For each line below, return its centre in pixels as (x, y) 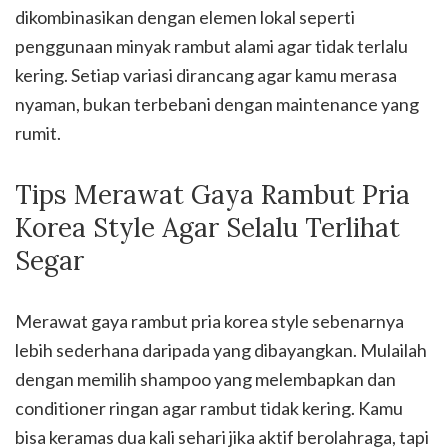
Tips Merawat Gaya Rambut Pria (212, 194)
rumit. (38, 133)
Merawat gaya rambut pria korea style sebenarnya (209, 321)
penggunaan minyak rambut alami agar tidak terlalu (211, 46)
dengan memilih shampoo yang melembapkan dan (205, 379)
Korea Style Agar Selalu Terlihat (207, 227)
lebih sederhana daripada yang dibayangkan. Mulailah (221, 350)
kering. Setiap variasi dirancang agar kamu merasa (206, 75)
